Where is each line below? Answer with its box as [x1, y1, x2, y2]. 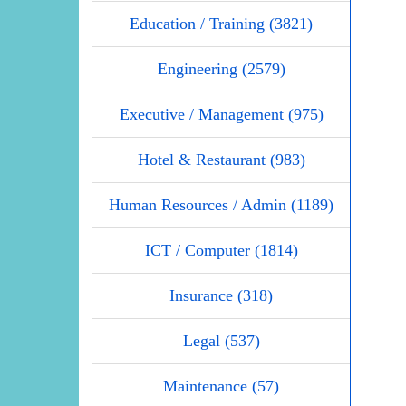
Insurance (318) [169, 285, 273, 304]
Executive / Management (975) [119, 104, 324, 123]
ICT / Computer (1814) [144, 240, 298, 259]
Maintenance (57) [163, 376, 279, 395]
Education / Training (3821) [130, 14, 313, 33]
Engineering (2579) [157, 59, 285, 78]
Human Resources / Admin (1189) [109, 195, 333, 214]
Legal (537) [182, 331, 260, 350]
